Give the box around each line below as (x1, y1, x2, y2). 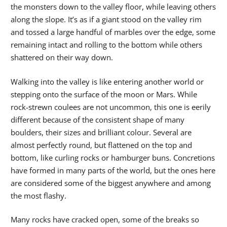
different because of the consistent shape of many (11, 114, 184, 125)
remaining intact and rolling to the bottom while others (11, 40, 202, 50)
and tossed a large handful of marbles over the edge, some (11, 27, 215, 37)
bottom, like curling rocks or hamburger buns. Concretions (11, 152, 215, 163)
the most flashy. (11, 190, 66, 201)
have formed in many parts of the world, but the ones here (11, 165, 215, 175)
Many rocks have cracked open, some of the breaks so (11, 214, 199, 225)
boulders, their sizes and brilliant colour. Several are (11, 127, 192, 137)
